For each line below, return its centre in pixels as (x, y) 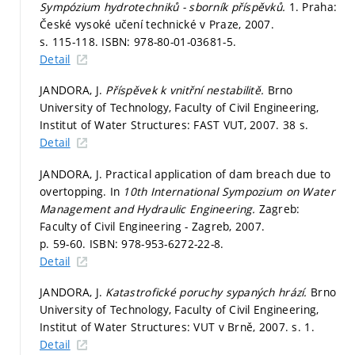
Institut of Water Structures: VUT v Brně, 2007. (166, 327)
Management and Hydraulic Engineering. (149, 208)
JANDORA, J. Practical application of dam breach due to (185, 174)
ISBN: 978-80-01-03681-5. (169, 41)
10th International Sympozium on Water (229, 191)
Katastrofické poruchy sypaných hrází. (208, 292)
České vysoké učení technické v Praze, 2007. (157, 24)
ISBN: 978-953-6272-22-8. (157, 243)
